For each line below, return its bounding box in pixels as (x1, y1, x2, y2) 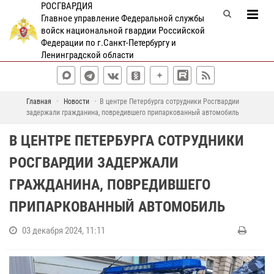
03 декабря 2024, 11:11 (22, 225, 105, 236)
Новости (63, 97, 89, 106)
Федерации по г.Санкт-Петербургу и (40, 37, 176, 48)
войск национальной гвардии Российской (40, 25, 205, 36)
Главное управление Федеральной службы (40, 13, 204, 24)
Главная (26, 97, 51, 106)
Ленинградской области (40, 50, 134, 61)
